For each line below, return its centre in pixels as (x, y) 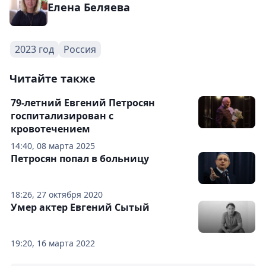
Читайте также (53, 78)
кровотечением (50, 129)
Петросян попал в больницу (80, 159)
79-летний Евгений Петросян (83, 103)
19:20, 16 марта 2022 (53, 243)
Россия (80, 49)
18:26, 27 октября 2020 (57, 194)
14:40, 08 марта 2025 (53, 146)
